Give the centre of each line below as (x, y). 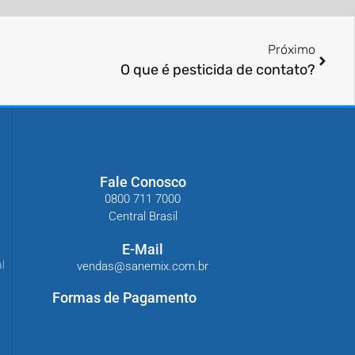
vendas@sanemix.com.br (143, 266)
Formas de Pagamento (124, 297)
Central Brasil (143, 216)
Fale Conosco (143, 181)
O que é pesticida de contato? (218, 70)
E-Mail (143, 249)
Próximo (292, 50)
